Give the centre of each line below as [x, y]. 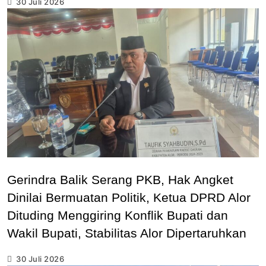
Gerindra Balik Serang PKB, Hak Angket [120, 179]
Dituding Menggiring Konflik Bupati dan [118, 215]
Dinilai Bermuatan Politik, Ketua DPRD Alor [129, 197]
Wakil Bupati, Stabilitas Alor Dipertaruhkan [127, 233]
